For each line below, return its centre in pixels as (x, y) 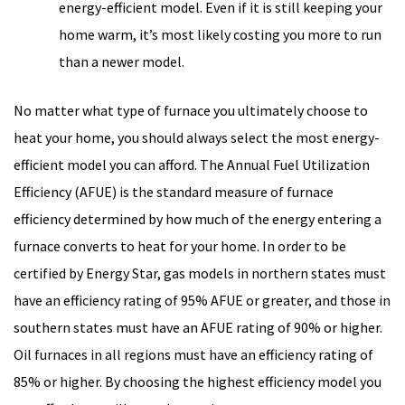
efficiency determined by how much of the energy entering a (198, 219)
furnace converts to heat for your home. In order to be (180, 246)
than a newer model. (122, 62)
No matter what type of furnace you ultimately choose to (191, 111)
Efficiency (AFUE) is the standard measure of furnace (174, 192)
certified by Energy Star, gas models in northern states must (200, 273)
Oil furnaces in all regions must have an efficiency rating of (193, 355)
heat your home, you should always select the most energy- (197, 138)
